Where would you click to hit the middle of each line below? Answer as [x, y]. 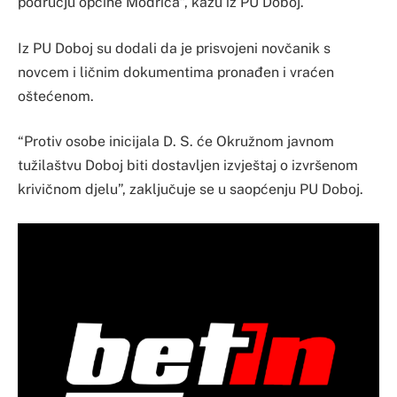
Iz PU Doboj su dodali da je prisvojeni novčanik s [174, 48]
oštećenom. [56, 96]
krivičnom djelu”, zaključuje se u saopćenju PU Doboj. [191, 190]
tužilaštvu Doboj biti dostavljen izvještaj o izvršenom [188, 166]
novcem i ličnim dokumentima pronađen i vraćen [176, 72]
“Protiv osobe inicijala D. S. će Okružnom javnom [176, 142]
